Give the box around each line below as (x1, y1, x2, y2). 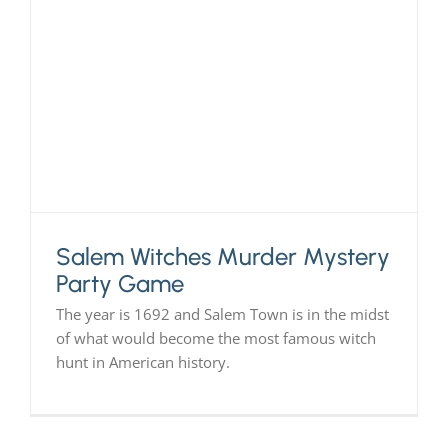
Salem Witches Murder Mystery (55, 242, 390, 272)
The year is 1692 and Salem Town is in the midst (55, 304, 389, 325)
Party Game (55, 269, 184, 299)
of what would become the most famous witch (55, 328, 376, 349)
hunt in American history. (55, 352, 230, 373)
